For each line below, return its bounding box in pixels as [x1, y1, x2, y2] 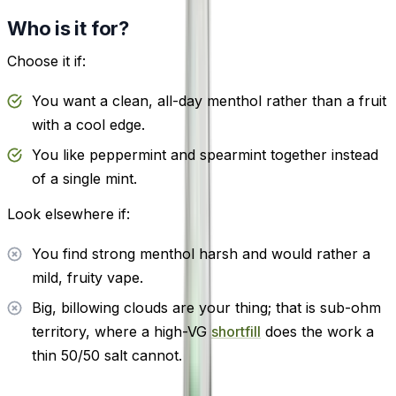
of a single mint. [32, 170, 137, 188]
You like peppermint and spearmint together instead [32, 146, 378, 164]
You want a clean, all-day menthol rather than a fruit [32, 91, 386, 110]
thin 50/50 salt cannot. [32, 346, 182, 364]
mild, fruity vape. [32, 268, 143, 286]
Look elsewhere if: [7, 205, 130, 224]
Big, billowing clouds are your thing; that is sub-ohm [32, 298, 381, 316]
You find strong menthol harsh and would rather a [32, 244, 370, 263]
